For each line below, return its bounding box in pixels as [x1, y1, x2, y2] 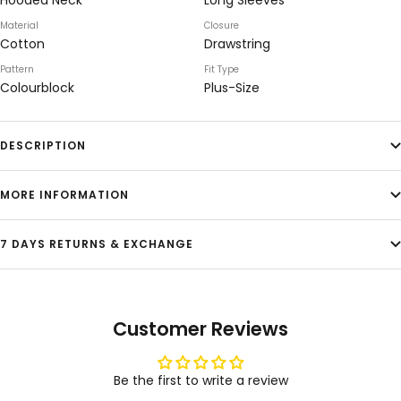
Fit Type [204, 63, 239, 77]
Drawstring [204, 35, 270, 54]
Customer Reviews [113, 316, 288, 343]
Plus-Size [204, 79, 260, 98]
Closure [204, 19, 239, 33]
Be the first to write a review [113, 371, 288, 390]
